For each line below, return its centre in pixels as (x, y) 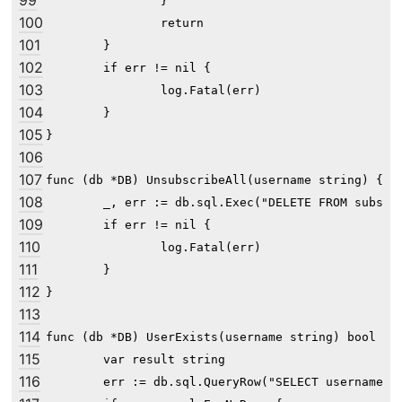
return (103, 23)
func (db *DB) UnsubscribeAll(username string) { (214, 180)
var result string (74, 360)
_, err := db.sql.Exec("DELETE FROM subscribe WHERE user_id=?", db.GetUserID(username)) (74, 203)
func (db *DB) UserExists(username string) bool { (218, 337)
